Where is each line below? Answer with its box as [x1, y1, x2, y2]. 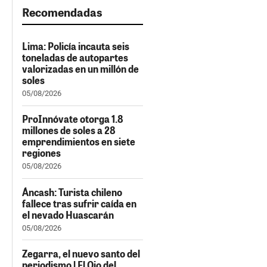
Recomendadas [22, 4, 103, 20]
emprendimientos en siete [22, 135, 135, 148]
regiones [22, 147, 61, 160]
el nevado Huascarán [22, 208, 114, 221]
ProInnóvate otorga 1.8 [22, 113, 123, 126]
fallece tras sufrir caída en [22, 197, 136, 210]
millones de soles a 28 [22, 124, 116, 137]
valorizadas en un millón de [22, 63, 139, 75]
